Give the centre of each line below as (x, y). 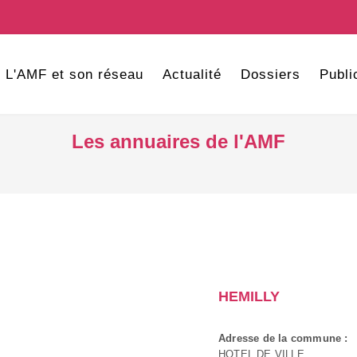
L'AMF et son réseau (74, 75)
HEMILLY (249, 296)
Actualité (192, 75)
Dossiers (270, 75)
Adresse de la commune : (283, 338)
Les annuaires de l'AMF (178, 141)
